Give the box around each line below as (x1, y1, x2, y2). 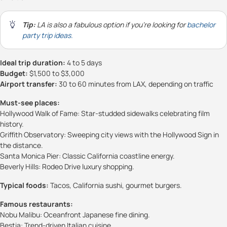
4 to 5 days (65, 57, 102, 67)
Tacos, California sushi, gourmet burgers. (49, 180, 182, 190)
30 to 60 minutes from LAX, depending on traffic (57, 79, 213, 89)
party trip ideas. (22, 30, 73, 40)
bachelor (187, 19, 215, 29)
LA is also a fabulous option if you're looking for (35, 19, 187, 29)
